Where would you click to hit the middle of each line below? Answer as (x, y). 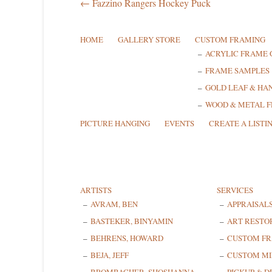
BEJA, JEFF (110, 255)
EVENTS (179, 124)
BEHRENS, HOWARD (127, 238)
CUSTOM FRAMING (230, 40)
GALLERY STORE (149, 40)
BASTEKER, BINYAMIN (132, 221)
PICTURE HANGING (115, 124)
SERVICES (235, 190)
